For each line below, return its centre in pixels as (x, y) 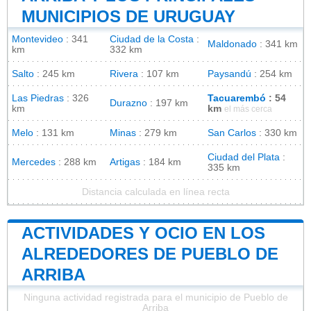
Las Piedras (38, 98)
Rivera (124, 74)
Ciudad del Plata (244, 157)
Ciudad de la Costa (152, 39)
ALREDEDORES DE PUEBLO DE (150, 253)
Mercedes (34, 162)
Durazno (128, 103)
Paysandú (229, 74)
